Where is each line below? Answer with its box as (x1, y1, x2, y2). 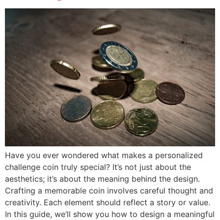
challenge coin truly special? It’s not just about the (5, 162, 191, 172)
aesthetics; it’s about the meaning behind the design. (5, 174, 200, 184)
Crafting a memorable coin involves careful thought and (5, 186, 213, 196)
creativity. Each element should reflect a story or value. (5, 197, 210, 208)
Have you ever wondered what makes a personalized (5, 150, 203, 161)
